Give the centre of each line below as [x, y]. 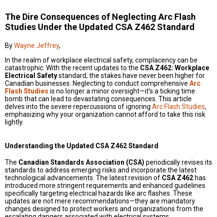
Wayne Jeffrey [37, 46]
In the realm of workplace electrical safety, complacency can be [101, 60]
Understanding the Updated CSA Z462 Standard [82, 146]
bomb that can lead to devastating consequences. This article [98, 99]
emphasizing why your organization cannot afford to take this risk [105, 114]
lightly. [14, 122]
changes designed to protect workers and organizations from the [104, 209]
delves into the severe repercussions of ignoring [78, 107]
